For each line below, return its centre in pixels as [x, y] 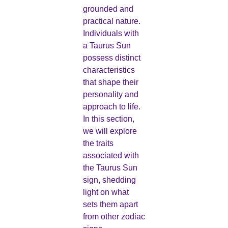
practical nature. [111, 21]
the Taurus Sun [110, 168]
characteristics [109, 70]
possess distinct [111, 58]
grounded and [108, 9]
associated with [111, 156]
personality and [110, 95]
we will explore [110, 131]
